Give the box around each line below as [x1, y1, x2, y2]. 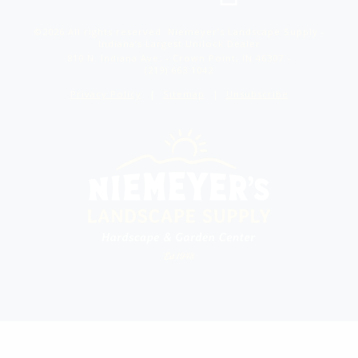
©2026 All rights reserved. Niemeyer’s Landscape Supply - [33, 25, 325, 38]
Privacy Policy [70, 87, 141, 100]
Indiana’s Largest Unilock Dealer [97, 37, 261, 50]
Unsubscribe [225, 87, 288, 100]
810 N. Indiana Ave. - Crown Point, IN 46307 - [67, 51, 291, 64]
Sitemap [162, 87, 205, 100]
